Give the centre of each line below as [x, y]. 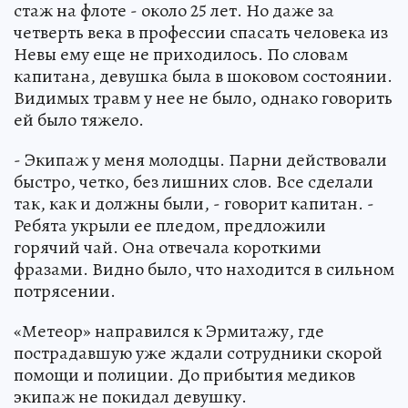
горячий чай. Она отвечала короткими [168, 247]
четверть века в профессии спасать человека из [201, 32]
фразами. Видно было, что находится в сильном [204, 269]
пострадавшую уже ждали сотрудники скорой [198, 352]
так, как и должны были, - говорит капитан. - [194, 203]
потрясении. [65, 291]
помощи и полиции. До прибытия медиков [184, 374]
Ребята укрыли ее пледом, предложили [170, 225]
